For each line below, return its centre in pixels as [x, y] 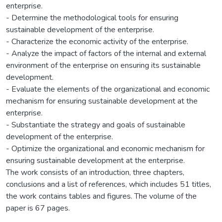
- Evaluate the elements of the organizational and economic [108, 89]
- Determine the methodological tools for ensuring [92, 18]
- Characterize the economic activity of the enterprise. [97, 41]
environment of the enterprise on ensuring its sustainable [103, 65]
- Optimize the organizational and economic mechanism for [105, 148]
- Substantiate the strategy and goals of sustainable [96, 125]
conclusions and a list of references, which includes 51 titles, [109, 184]
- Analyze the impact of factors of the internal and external [106, 53]
